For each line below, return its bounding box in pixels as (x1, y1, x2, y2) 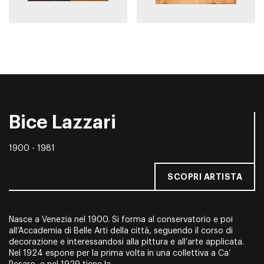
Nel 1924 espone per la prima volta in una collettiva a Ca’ (9, 249, 231, 258)
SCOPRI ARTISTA (167, 173, 242, 181)
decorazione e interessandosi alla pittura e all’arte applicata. (9, 238, 244, 247)
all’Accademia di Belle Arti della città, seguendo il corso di (9, 227, 233, 236)
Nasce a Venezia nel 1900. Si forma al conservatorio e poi (9, 216, 233, 225)
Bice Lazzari (9, 113, 116, 133)
